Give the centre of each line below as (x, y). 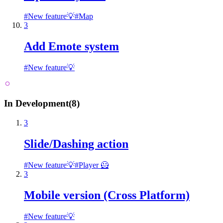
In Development (36, 104)
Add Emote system (71, 46)
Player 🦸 (94, 165)
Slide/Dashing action (76, 144)
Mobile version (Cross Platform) (107, 195)
